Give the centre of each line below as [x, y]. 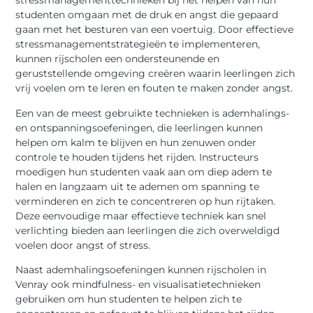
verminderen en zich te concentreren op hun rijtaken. [146, 201]
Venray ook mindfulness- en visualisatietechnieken [138, 285]
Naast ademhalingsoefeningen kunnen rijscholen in [141, 270]
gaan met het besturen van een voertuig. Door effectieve [155, 30]
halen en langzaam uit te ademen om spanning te [138, 186]
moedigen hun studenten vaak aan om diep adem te [144, 172]
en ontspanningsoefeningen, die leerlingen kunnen [139, 128]
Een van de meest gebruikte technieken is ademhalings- [153, 113]
